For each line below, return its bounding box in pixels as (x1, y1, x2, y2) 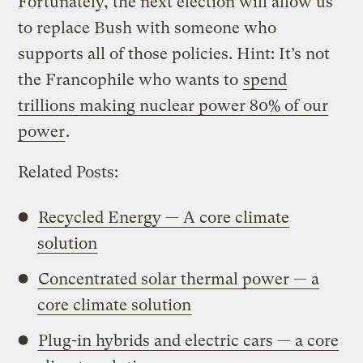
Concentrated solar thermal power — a (38, 269, 320, 288)
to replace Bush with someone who (18, 18, 277, 37)
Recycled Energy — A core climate (38, 207, 290, 227)
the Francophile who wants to (18, 70, 243, 89)
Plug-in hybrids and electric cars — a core (38, 331, 340, 350)
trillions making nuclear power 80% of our (18, 96, 329, 115)
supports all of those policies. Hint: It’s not (18, 44, 331, 63)
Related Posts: (18, 162, 119, 181)
